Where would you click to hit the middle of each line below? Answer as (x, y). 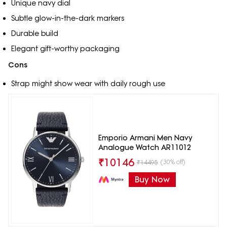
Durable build (34, 34)
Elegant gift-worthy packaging (65, 49)
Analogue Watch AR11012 (144, 148)
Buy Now (152, 180)
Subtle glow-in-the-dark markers (67, 18)
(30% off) (173, 162)
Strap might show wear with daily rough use (88, 83)
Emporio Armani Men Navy (145, 138)
